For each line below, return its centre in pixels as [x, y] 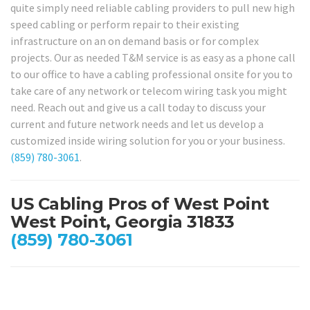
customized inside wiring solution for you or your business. [148, 140]
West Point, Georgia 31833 [122, 221]
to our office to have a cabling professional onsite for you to [152, 74]
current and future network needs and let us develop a [137, 124]
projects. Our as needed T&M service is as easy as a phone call [153, 57]
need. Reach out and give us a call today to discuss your [138, 107]
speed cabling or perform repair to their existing [125, 24]
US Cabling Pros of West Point [140, 203]
